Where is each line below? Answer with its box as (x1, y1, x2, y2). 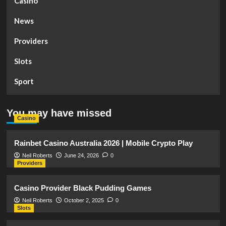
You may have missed (6, 107, 111, 119)
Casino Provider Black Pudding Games (14, 183, 151, 192)
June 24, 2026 (64, 152, 99, 158)
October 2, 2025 (64, 197, 104, 203)
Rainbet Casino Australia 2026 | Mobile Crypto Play (14, 138, 193, 147)
